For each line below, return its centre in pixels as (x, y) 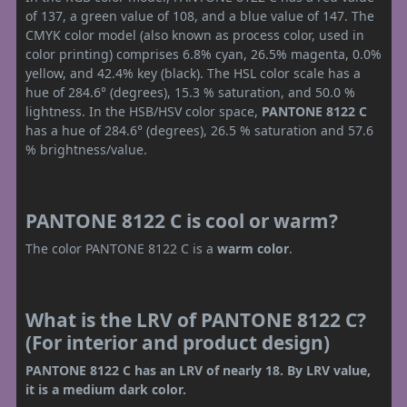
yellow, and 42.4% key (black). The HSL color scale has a (193, 74)
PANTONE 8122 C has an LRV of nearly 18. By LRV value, (198, 371)
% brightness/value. (86, 150)
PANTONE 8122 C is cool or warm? (182, 221)
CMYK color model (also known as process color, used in (195, 35)
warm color (253, 249)
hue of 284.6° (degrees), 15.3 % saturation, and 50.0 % (190, 93)
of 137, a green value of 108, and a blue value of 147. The (200, 16)
